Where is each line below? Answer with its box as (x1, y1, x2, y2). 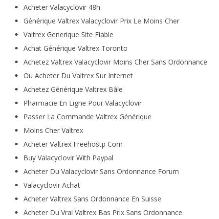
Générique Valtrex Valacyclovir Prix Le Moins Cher (23, 16, 179, 25)
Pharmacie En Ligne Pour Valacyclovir (23, 98, 142, 108)
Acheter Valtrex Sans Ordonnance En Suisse (23, 194, 161, 203)
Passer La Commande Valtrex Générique (23, 112, 152, 121)
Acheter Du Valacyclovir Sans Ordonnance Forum (23, 167, 179, 176)
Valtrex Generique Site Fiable (23, 30, 113, 39)
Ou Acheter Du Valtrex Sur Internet (23, 71, 133, 80)
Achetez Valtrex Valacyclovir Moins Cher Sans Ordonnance (23, 57, 207, 66)
